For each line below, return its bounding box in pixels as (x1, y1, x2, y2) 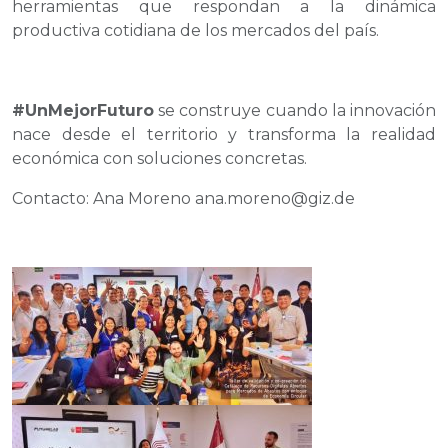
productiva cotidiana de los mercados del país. (12, 20, 379, 40)
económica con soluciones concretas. (12, 148, 307, 168)
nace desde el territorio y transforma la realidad (12, 124, 436, 144)
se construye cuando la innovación (154, 100, 436, 120)
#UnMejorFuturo (12, 100, 154, 120)
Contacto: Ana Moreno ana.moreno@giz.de (12, 188, 355, 208)
